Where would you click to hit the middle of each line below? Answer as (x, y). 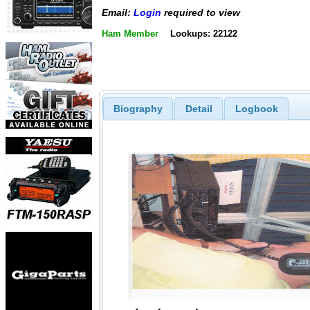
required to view (201, 13)
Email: (118, 13)
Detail (199, 108)
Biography (138, 108)
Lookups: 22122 (203, 33)
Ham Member (130, 33)
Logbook (256, 108)
